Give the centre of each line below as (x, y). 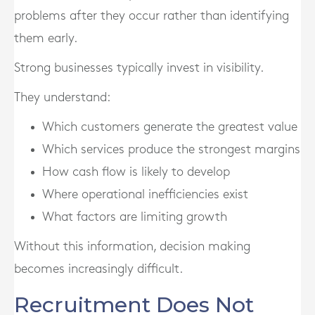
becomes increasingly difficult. (98, 269)
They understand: (62, 97)
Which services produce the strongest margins (171, 149)
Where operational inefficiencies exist (145, 194)
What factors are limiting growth (135, 217)
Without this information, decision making (132, 246)
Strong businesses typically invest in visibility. (139, 68)
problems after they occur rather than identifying (152, 16)
